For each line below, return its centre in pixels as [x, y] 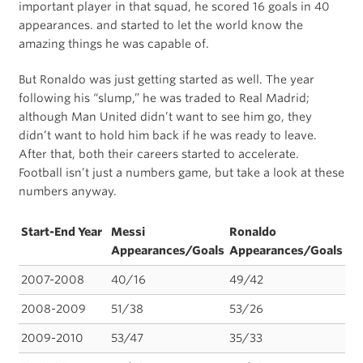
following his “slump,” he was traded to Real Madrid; [164, 98]
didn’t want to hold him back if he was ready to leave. [167, 135]
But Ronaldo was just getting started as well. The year [166, 79]
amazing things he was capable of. [113, 43]
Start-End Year [61, 231]
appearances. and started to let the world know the [160, 25]
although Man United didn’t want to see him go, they [165, 116]
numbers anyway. [67, 191]
